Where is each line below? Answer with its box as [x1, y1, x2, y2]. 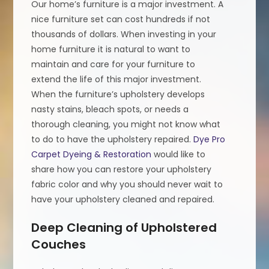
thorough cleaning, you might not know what [31, 118, 221, 130]
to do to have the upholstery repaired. [31, 133, 194, 145]
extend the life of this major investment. [31, 73, 202, 85]
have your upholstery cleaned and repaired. [31, 193, 215, 205]
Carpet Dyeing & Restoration [31, 148, 152, 160]
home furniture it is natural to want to [31, 43, 191, 55]
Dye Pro [193, 133, 226, 145]
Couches [31, 235, 86, 253]
